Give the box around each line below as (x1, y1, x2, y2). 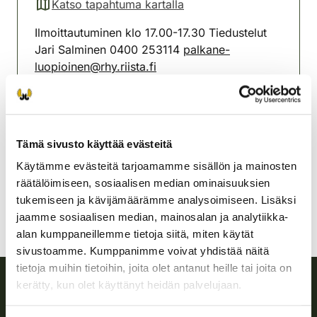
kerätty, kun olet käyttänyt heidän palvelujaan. (16, 279, 242, 292)
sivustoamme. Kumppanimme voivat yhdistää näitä (16, 245, 269, 258)
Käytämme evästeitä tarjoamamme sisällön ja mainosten (16, 160, 296, 173)
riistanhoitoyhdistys (69, 110, 171, 125)
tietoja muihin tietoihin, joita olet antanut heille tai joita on (16, 262, 292, 275)
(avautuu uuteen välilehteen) (34, 4, 183, 19)
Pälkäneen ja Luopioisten (69, 93, 201, 108)
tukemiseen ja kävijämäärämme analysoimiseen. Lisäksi (16, 194, 296, 207)
